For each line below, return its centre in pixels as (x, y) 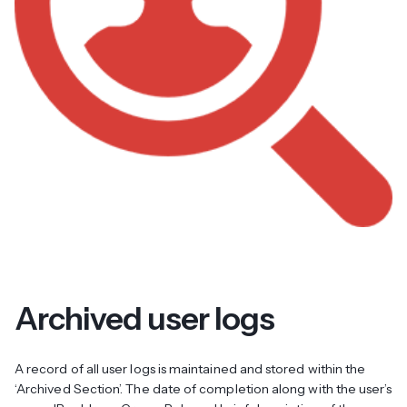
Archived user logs (145, 318)
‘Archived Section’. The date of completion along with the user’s (203, 388)
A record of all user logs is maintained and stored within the (190, 368)
